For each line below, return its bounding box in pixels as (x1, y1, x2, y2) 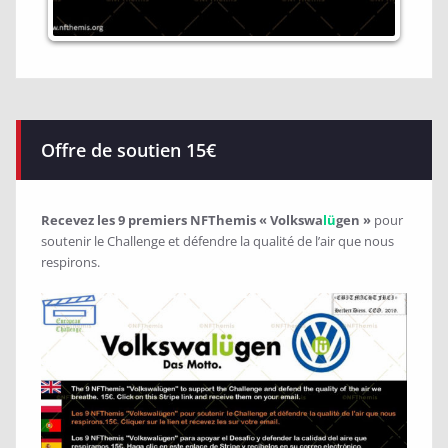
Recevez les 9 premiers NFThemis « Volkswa (41, 211, 323, 230)
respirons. (41, 253, 100, 272)
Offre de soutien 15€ (41, 138, 216, 163)
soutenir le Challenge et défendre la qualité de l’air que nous (41, 232, 394, 251)
